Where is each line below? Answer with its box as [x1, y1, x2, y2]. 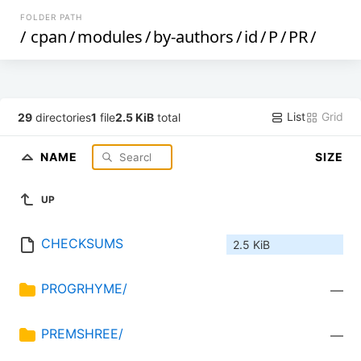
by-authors [153, 26, 234, 48]
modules [77, 26, 143, 48]
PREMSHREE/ [41, 326, 123, 342]
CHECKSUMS [41, 235, 123, 252]
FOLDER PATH [20, 12, 83, 22]
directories [32, 110, 92, 124]
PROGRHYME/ [41, 280, 127, 297]
